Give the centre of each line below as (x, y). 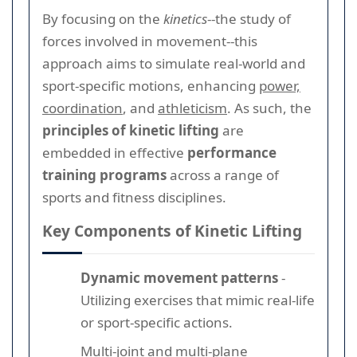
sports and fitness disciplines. (134, 197)
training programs (104, 175)
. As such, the (269, 108)
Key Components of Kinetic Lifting (172, 230)
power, (280, 85)
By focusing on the (103, 18)
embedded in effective (115, 152)
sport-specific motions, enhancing (151, 85)
